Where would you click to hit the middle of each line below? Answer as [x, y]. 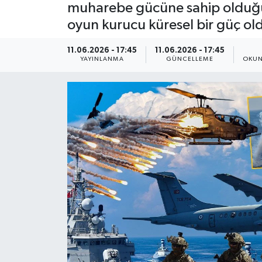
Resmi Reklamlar [70, 51]
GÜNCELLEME [189, 59]
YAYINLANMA [102, 59]
